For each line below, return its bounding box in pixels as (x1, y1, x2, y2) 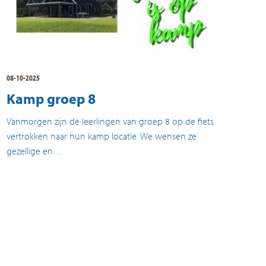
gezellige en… (6, 144, 62, 157)
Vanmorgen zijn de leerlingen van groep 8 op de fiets (6, 115, 214, 127)
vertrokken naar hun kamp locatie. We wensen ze (6, 129, 197, 142)
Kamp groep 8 (6, 89, 96, 107)
